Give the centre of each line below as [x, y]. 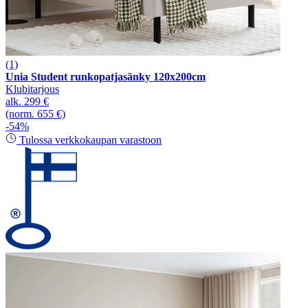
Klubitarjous [32, 89]
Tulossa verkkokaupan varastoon [89, 140]
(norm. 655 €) [35, 113]
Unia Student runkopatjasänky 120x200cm [106, 76]
